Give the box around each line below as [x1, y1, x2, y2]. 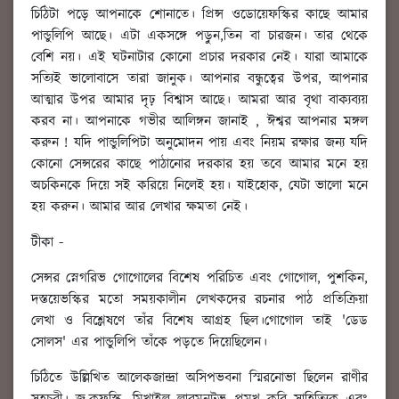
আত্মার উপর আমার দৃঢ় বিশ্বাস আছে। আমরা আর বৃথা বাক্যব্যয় [31, 90, 368, 111]
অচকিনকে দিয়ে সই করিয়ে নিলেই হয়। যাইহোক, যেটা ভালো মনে [31, 175, 368, 197]
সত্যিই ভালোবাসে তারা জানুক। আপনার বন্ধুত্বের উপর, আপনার [31, 69, 368, 90]
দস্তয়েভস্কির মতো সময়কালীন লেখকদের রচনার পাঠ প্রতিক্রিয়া [31, 289, 368, 311]
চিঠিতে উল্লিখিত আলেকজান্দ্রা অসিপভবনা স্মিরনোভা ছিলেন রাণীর [31, 368, 368, 389]
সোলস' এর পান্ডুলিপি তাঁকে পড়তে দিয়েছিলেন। [31, 332, 267, 354]
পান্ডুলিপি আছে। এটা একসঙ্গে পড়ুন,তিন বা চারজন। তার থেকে [31, 26, 368, 47]
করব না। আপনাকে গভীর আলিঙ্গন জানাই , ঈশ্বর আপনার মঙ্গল [31, 111, 368, 133]
